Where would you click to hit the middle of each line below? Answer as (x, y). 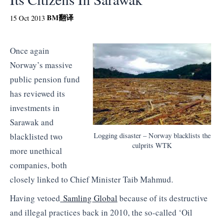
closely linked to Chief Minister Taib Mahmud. (92, 180)
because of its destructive (163, 198)
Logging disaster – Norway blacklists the (152, 136)
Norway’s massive (41, 65)
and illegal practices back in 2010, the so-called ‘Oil (101, 212)
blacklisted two (36, 137)
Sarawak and (32, 122)
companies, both (38, 165)
